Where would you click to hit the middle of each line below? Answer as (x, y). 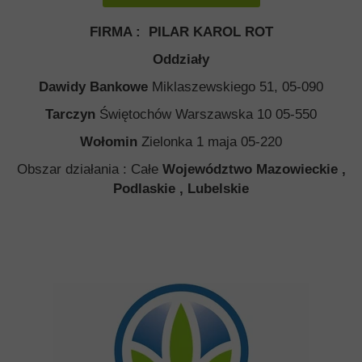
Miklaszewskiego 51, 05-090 (238, 87)
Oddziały (181, 59)
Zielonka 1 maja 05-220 (212, 142)
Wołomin (111, 142)
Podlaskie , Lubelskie (181, 189)
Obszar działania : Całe (89, 169)
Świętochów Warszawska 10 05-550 (206, 114)
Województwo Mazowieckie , (254, 169)
